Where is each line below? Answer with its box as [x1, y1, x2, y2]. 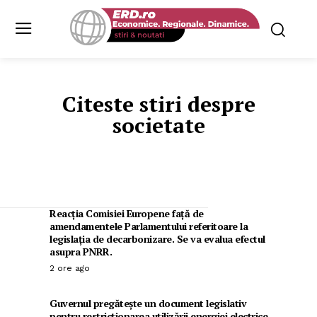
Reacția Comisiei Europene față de [50, 207, 204, 221]
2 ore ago [50, 263, 90, 274]
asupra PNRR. [50, 245, 112, 259]
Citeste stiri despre [62, 90, 255, 119]
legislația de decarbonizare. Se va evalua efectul [50, 232, 265, 246]
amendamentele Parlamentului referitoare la [50, 219, 248, 234]
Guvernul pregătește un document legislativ [50, 296, 246, 311]
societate [112, 111, 205, 140]
